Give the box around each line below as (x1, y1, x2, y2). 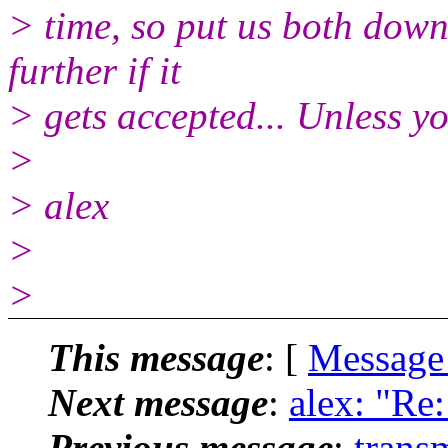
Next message (48, 380, 268, 424)
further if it (8, 48, 181, 92)
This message (48, 335, 264, 379)
